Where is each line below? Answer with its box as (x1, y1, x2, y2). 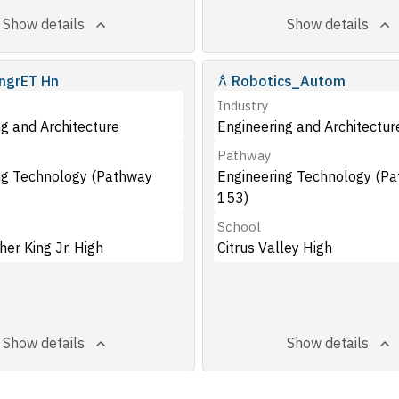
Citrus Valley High (216, 239, 332, 256)
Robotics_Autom (231, 72, 346, 90)
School (216, 218, 261, 235)
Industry (216, 97, 268, 114)
